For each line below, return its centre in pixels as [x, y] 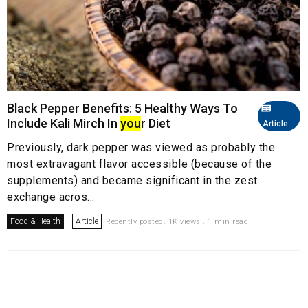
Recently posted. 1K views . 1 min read [177, 222]
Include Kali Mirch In [64, 124]
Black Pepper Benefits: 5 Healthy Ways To [122, 109]
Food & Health [35, 222]
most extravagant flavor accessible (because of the [139, 164]
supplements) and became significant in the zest [132, 181]
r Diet [156, 124]
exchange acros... [51, 197]
